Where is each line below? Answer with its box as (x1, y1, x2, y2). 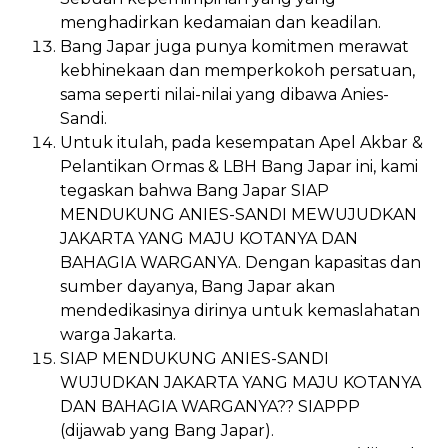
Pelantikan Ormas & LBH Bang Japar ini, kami (60, 156, 418, 176)
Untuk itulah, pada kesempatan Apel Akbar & (60, 132, 423, 152)
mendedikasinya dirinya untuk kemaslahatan (60, 300, 420, 320)
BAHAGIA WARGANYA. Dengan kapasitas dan (60, 252, 421, 272)
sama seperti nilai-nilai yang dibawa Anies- (60, 84, 389, 104)
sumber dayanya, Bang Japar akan (60, 276, 335, 296)
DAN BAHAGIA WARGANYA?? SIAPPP (60, 396, 360, 416)
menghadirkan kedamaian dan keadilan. (60, 12, 381, 32)
